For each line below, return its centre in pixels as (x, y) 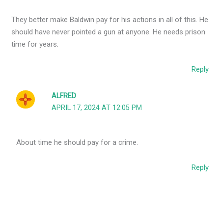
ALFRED (64, 96)
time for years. (35, 44)
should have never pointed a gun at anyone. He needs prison (109, 32)
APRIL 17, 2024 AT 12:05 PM (97, 108)
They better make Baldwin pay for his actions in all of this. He (110, 19)
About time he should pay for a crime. (77, 143)
